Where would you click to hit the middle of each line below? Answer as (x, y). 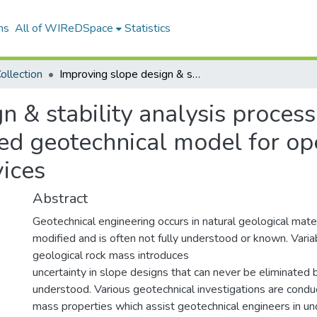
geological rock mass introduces (111, 255)
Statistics (147, 28)
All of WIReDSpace (64, 28)
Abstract (60, 198)
